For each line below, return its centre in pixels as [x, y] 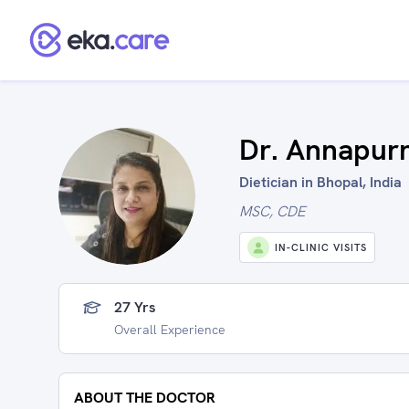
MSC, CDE [272, 211]
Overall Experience [170, 330]
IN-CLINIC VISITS [321, 247]
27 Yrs [135, 307]
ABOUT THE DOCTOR [145, 398]
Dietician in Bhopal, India [320, 182]
